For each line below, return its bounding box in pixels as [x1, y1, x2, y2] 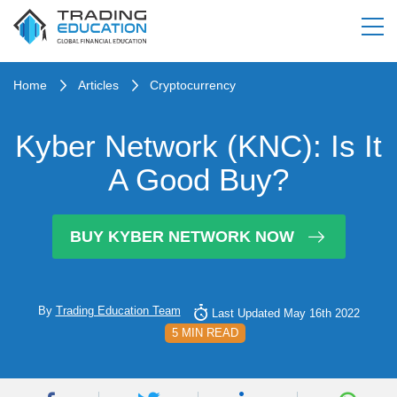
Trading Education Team [55, 304, 181, 317]
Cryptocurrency [150, 78, 236, 92]
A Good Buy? [108, 162, 289, 197]
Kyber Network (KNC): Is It [15, 128, 382, 163]
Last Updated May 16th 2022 [211, 307, 360, 320]
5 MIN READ [172, 326, 238, 339]
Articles [78, 78, 119, 92]
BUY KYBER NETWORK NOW [69, 227, 294, 245]
